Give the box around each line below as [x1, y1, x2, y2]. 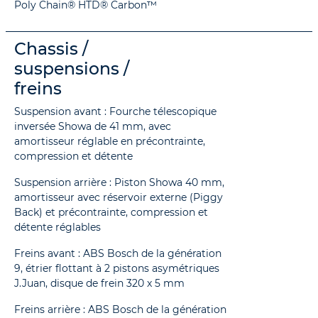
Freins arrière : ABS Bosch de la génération [14, 302, 226, 316]
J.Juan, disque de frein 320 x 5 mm [14, 276, 185, 290]
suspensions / [14, 57, 129, 79]
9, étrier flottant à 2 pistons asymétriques [14, 261, 219, 275]
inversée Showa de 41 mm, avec [14, 119, 171, 133]
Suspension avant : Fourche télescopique [14, 104, 216, 118]
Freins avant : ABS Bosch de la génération [14, 246, 221, 260]
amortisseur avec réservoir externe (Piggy [14, 190, 223, 204]
